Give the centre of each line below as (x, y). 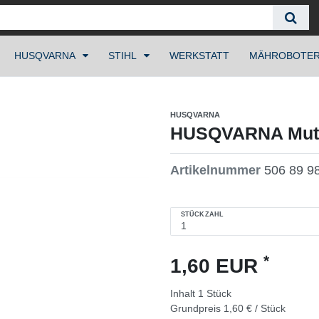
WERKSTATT (200, 55)
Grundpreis (197, 309)
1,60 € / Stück (255, 309)
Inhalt (184, 294)
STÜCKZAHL (202, 214)
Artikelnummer (217, 170)
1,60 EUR (217, 266)
